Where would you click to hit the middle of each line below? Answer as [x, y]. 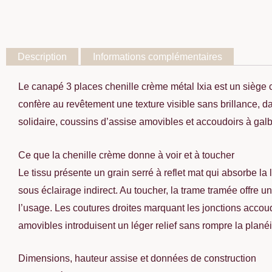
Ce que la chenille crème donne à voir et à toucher [126, 155]
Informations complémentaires [157, 57]
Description [42, 57]
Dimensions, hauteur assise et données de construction [137, 259]
